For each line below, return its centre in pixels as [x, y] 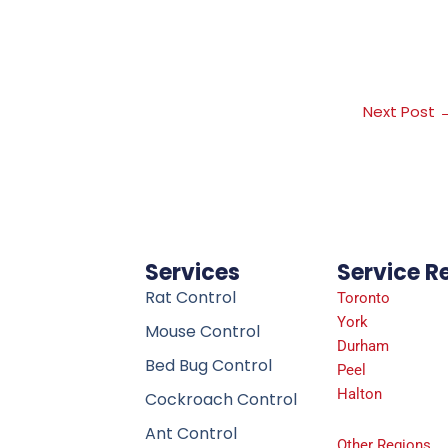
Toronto [363, 298]
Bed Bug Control [208, 366]
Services [192, 273]
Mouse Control [202, 332]
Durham [362, 346]
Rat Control [190, 298]
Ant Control [190, 434]
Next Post [401, 112]
